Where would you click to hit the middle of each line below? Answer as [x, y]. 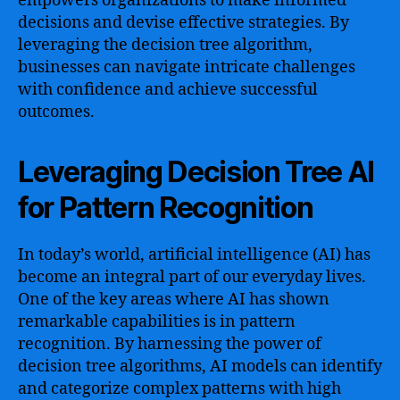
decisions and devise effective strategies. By [183, 23]
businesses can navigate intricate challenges [187, 67]
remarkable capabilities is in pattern [157, 322]
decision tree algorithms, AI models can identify [200, 367]
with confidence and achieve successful [168, 90]
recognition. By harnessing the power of [170, 344]
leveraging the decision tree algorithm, [165, 45]
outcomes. [56, 112]
